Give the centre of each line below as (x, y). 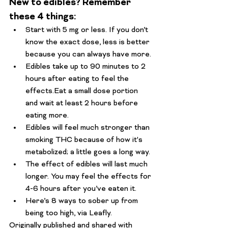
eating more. (47, 116)
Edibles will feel (53, 128)
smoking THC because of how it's (85, 140)
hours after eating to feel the (78, 79)
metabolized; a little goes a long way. (89, 152)
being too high (50, 213)
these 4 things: (42, 17)
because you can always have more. (89, 55)
